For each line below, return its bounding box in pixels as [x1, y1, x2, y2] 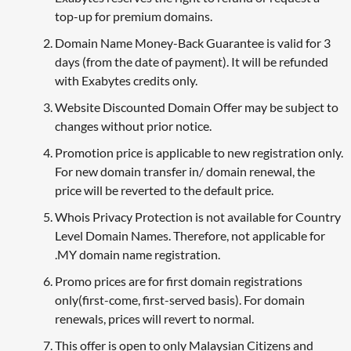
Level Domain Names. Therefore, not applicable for [55, 227, 325, 243]
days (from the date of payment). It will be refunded [55, 53, 328, 69]
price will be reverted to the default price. [55, 182, 273, 197]
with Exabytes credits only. [55, 72, 197, 88]
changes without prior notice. [55, 118, 212, 133]
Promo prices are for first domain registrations [55, 273, 302, 288]
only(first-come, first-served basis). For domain [55, 291, 305, 307]
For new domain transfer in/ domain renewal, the [55, 163, 315, 179]
